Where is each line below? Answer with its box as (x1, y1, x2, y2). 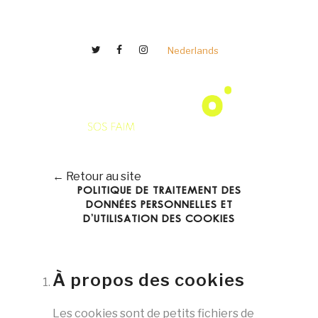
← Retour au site (53, 170, 141, 183)
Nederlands (168, 45, 219, 57)
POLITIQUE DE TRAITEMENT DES (77, 186, 241, 196)
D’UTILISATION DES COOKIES (83, 214, 235, 224)
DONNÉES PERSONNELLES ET (85, 200, 233, 210)
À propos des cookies (53, 270, 245, 290)
